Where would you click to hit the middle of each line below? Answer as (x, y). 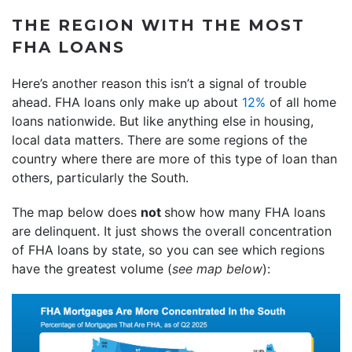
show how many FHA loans (245, 212)
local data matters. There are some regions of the (159, 139)
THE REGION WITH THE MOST (158, 25)
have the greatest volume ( (92, 268)
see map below (217, 268)
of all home (301, 102)
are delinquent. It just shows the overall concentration (172, 231)
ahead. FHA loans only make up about (127, 102)
